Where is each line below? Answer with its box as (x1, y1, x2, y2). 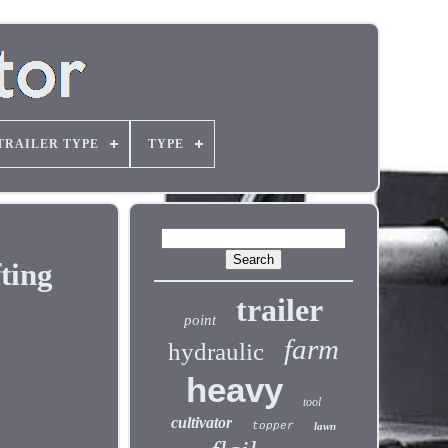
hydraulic (168, 338, 265, 365)
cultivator (171, 414, 233, 431)
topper (252, 420, 295, 432)
